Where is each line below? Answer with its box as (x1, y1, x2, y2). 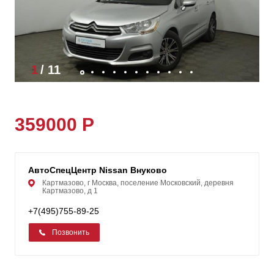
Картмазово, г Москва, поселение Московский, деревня (42, 179, 234, 188)
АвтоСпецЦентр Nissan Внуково (28, 165, 167, 176)
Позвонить (52, 228, 89, 237)
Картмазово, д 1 (42, 187, 98, 196)
